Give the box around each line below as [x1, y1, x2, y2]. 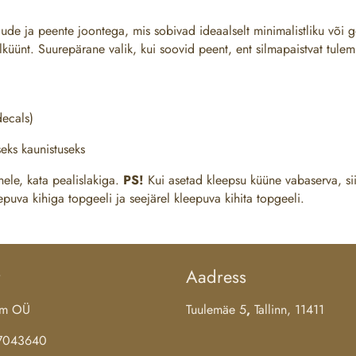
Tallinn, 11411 [254, 300, 324, 319]
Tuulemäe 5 [186, 300, 246, 319]
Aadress [186, 264, 246, 290]
